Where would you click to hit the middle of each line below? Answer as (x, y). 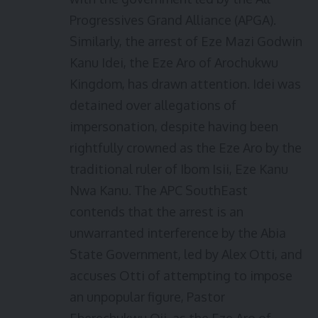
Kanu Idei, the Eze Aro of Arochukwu (174, 62)
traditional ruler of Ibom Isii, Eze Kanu (179, 169)
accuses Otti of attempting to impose (181, 275)
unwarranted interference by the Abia (178, 233)
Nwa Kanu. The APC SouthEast (159, 190)
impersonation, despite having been (174, 126)
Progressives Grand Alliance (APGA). (173, 20)
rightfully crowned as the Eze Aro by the (186, 148)
